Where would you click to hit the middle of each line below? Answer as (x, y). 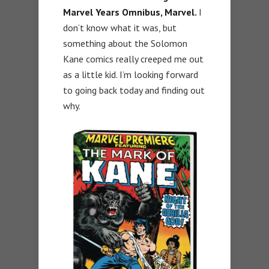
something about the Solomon (125, 43)
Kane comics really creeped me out (133, 59)
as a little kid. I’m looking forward (131, 74)
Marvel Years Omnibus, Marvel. (131, 12)
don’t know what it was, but (120, 27)
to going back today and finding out (134, 90)
